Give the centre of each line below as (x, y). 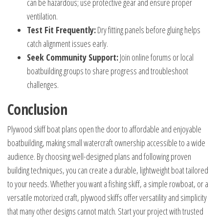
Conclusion (37, 109)
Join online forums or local (156, 57)
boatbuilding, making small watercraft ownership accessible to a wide (106, 143)
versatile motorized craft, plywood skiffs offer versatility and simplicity (107, 197)
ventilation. (42, 16)
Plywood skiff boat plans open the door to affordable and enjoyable (104, 129)
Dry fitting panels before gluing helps (148, 30)
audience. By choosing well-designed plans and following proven (99, 156)
